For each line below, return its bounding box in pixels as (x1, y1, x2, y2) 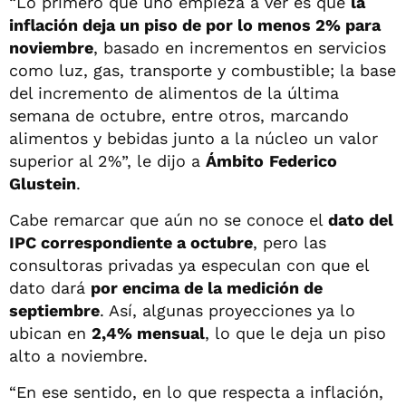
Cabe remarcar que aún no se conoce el (9, 209, 328, 229)
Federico (269, 150, 337, 170)
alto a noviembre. (9, 345, 148, 365)
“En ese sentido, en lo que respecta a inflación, (9, 382, 383, 401)
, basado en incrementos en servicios (93, 37, 386, 57)
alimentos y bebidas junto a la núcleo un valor (9, 128, 378, 148)
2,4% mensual (92, 323, 205, 343)
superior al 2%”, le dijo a (9, 150, 206, 170)
